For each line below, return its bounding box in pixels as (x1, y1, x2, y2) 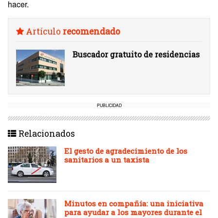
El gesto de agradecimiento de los (64, 146, 187, 156)
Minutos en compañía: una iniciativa (64, 199, 203, 208)
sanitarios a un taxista (64, 155, 149, 164)
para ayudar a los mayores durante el (64, 207, 202, 217)
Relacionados (17, 128, 75, 139)
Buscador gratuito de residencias (73, 49, 200, 59)
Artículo (24, 26, 63, 37)
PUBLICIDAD (96, 102, 122, 108)
